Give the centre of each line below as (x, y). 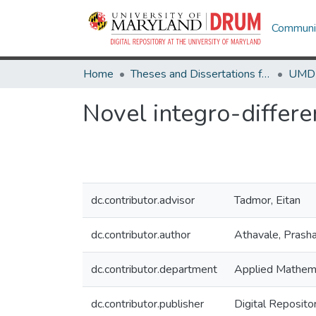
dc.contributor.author (141, 235)
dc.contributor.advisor (143, 200)
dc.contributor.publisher (147, 304)
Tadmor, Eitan (267, 200)
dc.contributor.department (154, 269)
